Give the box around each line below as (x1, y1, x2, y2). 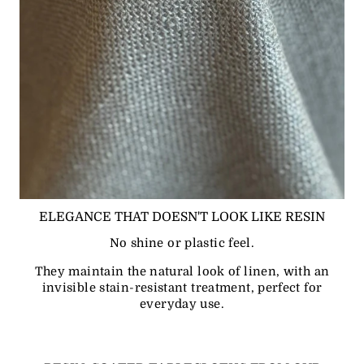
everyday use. (140, 297, 224, 312)
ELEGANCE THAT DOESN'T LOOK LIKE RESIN (39, 210, 325, 225)
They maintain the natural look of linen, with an (34, 265, 330, 279)
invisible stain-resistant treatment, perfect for (41, 281, 323, 296)
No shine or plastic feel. (109, 236, 255, 251)
